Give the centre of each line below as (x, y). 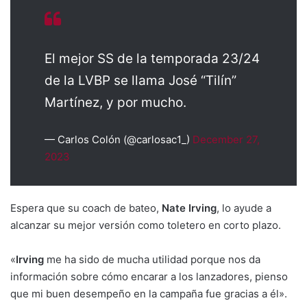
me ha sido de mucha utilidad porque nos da (152, 259)
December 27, (226, 139)
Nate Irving (189, 208)
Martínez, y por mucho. (115, 102)
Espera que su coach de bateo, (86, 208)
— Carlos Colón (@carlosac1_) (119, 139)
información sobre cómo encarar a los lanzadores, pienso (149, 276)
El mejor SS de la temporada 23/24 (152, 58)
